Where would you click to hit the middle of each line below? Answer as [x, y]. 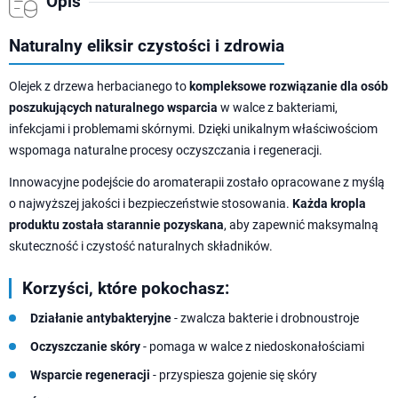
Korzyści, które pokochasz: [126, 289]
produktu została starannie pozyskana [116, 225]
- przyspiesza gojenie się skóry [234, 375]
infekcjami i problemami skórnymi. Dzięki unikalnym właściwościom [193, 129]
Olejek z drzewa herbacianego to [99, 87]
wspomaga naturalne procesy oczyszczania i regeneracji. [166, 151]
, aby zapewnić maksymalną [301, 225]
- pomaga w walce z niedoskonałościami [252, 347]
